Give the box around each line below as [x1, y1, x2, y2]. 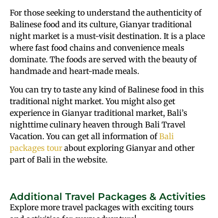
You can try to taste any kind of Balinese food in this [10, 85, 204, 95]
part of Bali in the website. [10, 155, 108, 165]
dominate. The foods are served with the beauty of [10, 54, 197, 64]
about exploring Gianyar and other [62, 143, 195, 153]
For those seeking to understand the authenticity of [10, 7, 201, 18]
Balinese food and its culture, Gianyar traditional [10, 19, 192, 29]
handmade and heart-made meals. [10, 66, 139, 76]
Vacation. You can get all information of [10, 131, 159, 142]
